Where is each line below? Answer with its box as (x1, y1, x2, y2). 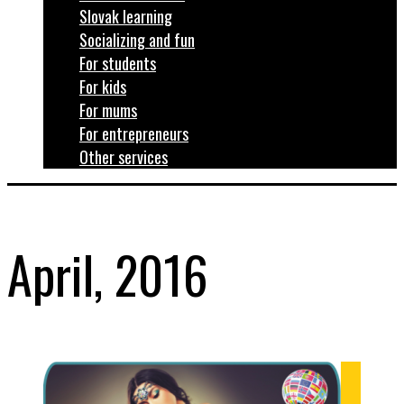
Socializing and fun (79, 28, 195, 51)
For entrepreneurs (79, 122, 188, 145)
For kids (79, 75, 126, 98)
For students (79, 51, 156, 75)
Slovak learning (79, 5, 172, 28)
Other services (79, 145, 168, 169)
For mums (79, 98, 137, 122)
